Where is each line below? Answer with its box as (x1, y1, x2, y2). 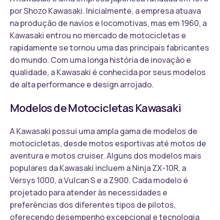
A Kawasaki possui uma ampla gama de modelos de (10, 125, 197, 137)
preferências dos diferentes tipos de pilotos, (10, 199, 176, 210)
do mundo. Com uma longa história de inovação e (10, 54, 191, 65)
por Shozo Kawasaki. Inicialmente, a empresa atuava (10, 5, 201, 16)
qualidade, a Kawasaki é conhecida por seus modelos (10, 66, 206, 78)
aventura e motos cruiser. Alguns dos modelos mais (10, 150, 201, 161)
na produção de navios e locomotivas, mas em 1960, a (10, 17, 207, 28)
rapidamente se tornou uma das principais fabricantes (10, 42, 209, 53)
